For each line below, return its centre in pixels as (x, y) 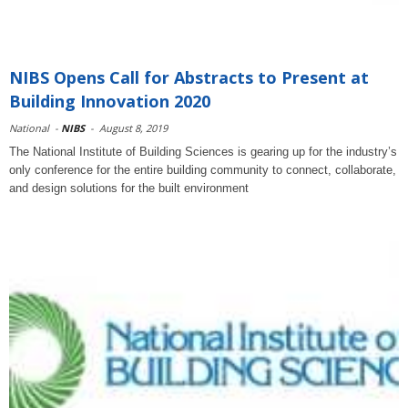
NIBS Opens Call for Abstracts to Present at (189, 77)
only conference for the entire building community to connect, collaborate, (203, 170)
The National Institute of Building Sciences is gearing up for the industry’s (203, 152)
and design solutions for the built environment (129, 188)
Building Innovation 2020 (110, 101)
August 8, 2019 (133, 128)
